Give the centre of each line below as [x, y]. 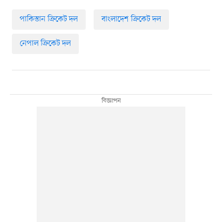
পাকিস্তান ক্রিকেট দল [49, 19]
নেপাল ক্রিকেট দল [45, 43]
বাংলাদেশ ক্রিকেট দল [131, 19]
